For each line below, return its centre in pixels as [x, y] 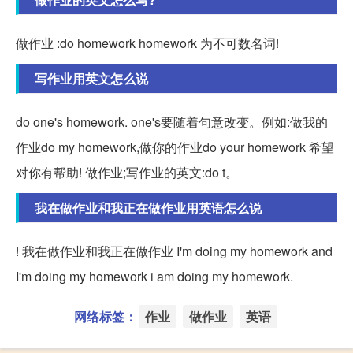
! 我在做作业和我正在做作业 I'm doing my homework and [174, 251]
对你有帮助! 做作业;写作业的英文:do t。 [127, 172]
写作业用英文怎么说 [91, 78]
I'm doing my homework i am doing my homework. [154, 276]
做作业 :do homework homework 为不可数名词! [147, 43]
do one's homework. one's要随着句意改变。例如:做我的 [172, 121]
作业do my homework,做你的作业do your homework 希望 [175, 147]
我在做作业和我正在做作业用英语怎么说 [148, 207]
